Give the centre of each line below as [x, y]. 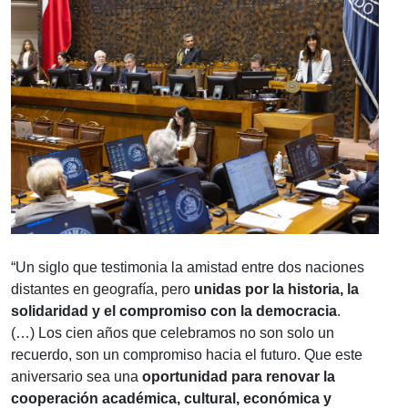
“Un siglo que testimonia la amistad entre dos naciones [188, 267]
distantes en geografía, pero [102, 289]
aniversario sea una [75, 376]
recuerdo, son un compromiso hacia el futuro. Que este [187, 354]
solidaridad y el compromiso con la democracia [174, 311]
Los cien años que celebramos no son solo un [186, 332]
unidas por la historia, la [276, 289]
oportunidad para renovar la [237, 376]
